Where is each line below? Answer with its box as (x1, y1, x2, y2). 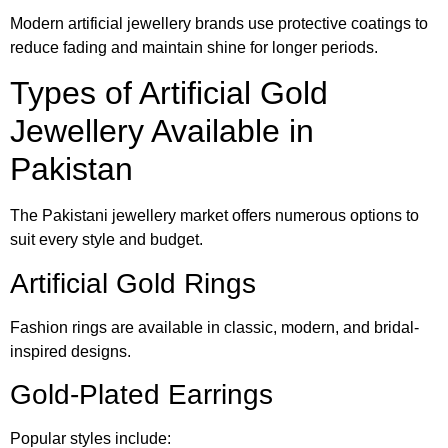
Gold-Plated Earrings (10, 379, 273, 411)
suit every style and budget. (10, 231, 203, 249)
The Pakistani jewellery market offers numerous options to (10, 207, 419, 225)
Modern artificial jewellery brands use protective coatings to (10, 14, 428, 32)
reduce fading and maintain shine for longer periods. (10, 38, 378, 56)
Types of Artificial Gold (10, 75, 328, 112)
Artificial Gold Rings (10, 267, 256, 299)
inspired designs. (10, 342, 131, 360)
